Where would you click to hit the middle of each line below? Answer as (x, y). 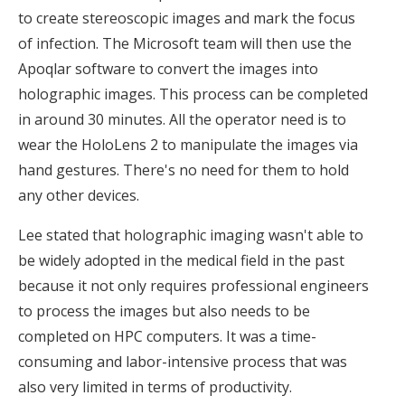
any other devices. (79, 196)
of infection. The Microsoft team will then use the (185, 44)
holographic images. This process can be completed (193, 94)
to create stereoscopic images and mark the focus (187, 19)
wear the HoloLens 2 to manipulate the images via (188, 145)
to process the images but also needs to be (164, 311)
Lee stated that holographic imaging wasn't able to (191, 235)
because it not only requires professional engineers (193, 286)
